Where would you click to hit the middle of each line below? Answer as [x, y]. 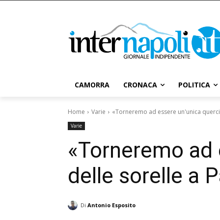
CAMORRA [92, 85]
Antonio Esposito [111, 205]
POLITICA [194, 85]
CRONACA [140, 85]
